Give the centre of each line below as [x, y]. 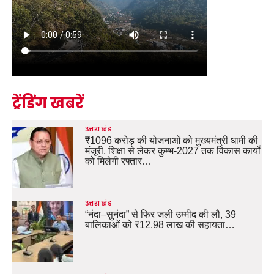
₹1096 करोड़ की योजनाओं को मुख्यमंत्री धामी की [171, 140]
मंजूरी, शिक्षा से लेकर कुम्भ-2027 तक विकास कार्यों [172, 150]
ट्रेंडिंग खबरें [47, 103]
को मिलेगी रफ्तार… [118, 161]
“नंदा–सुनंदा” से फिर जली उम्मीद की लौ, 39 [160, 214]
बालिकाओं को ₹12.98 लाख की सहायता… [160, 224]
